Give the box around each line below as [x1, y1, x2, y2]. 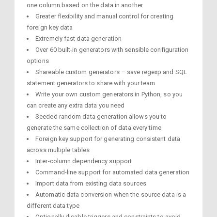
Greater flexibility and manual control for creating [35, 12, 174, 20]
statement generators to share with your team [27, 79, 155, 87]
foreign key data [27, 23, 73, 31]
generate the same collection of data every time [27, 124, 161, 131]
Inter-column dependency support [35, 157, 132, 165]
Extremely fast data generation [35, 34, 122, 42]
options [27, 57, 49, 64]
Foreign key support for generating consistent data [35, 135, 181, 142]
